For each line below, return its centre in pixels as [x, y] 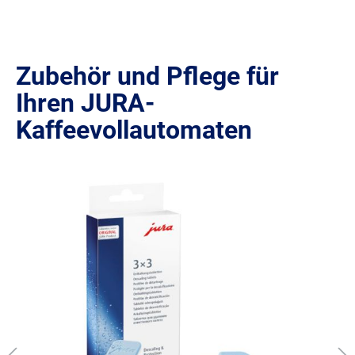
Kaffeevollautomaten [134, 130]
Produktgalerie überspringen [101, 168]
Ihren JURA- [85, 103]
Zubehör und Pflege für [147, 76]
